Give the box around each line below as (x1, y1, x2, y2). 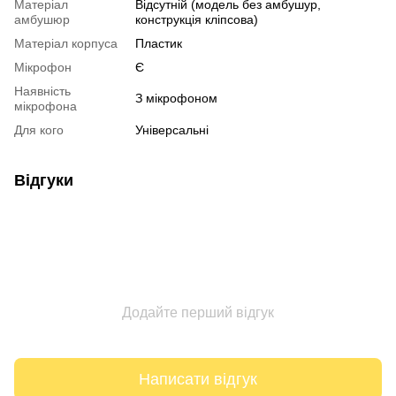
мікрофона (14, 99, 77, 114)
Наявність (14, 84, 71, 99)
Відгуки (14, 171, 73, 190)
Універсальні (135, 123, 209, 138)
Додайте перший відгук (122, 305, 274, 321)
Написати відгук (139, 369, 257, 388)
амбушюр (14, 12, 70, 27)
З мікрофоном (135, 91, 217, 106)
